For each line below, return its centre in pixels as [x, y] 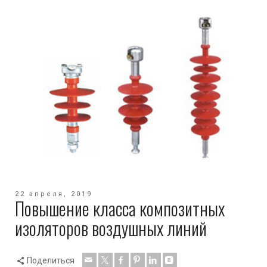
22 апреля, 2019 [54, 194]
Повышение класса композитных [120, 208]
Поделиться [50, 260]
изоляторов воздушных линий [111, 228]
